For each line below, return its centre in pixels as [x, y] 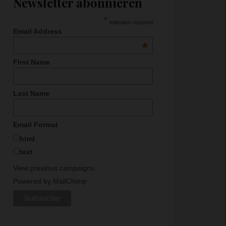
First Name [31, 62]
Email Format [35, 124]
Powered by [33, 181]
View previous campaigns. [54, 168]
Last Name [31, 93]
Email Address [37, 31]
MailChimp [70, 181]
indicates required [131, 22]
